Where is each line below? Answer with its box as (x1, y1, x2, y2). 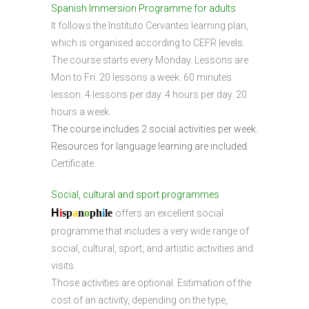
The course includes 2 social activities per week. (51, 123, 258, 134)
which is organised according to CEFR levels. (51, 37, 245, 48)
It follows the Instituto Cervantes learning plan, (51, 20, 248, 31)
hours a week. (51, 106, 111, 117)
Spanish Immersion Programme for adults (51, 3, 236, 14)
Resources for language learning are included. (51, 141, 249, 152)
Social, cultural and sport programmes (51, 189, 219, 200)
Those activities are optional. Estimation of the (51, 277, 251, 288)
